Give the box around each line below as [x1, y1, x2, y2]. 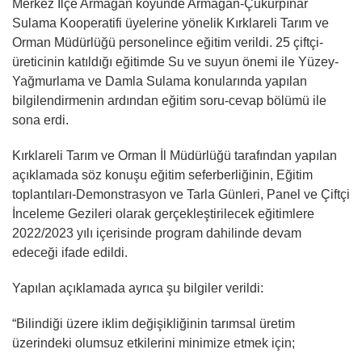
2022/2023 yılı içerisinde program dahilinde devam [12, 225, 301, 240]
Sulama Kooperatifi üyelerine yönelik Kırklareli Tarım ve [12, 15, 329, 30]
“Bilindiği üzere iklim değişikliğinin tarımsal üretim [12, 316, 295, 330]
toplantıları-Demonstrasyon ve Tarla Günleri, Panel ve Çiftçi [12, 187, 350, 201]
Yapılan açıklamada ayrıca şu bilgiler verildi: [12, 280, 263, 295]
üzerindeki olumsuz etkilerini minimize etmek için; [12, 335, 295, 350]
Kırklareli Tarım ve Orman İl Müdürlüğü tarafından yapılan [12, 148, 337, 162]
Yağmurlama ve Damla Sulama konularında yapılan [12, 74, 310, 88]
